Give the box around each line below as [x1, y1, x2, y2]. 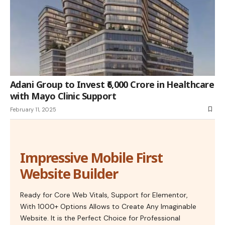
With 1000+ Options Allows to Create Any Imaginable [20, 201, 196, 211]
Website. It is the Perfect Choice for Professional [20, 213, 180, 222]
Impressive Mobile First [20, 148, 163, 167]
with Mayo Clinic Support [10, 89, 117, 102]
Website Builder [20, 164, 118, 183]
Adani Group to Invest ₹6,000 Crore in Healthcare [10, 78, 214, 90]
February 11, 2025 [10, 105, 56, 113]
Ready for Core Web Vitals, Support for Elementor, [20, 190, 188, 199]
